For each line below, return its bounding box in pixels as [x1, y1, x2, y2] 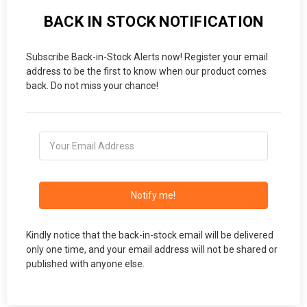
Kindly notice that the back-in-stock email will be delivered [26, 229, 273, 241]
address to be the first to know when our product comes [26, 65, 267, 77]
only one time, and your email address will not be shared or [26, 243, 278, 255]
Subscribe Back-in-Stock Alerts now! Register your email [26, 51, 268, 62]
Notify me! [131, 189, 176, 201]
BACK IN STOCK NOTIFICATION [43, 12, 264, 30]
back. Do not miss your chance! [26, 79, 158, 91]
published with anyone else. [26, 258, 145, 269]
